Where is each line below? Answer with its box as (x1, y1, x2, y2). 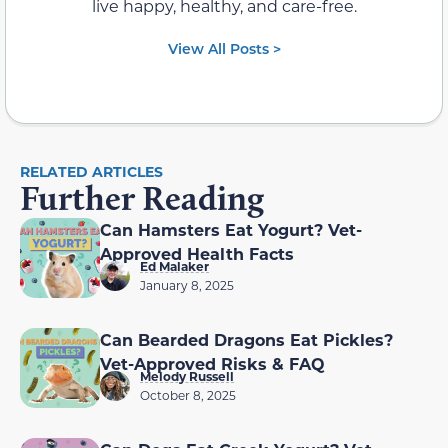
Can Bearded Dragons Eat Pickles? (100, 328, 393, 350)
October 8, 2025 (140, 386, 236, 403)
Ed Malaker (140, 257, 209, 274)
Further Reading (20, 176, 264, 219)
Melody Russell (140, 367, 234, 384)
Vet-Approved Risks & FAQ (100, 352, 325, 374)
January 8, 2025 (140, 276, 234, 293)
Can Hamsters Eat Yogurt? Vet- (100, 218, 362, 240)
